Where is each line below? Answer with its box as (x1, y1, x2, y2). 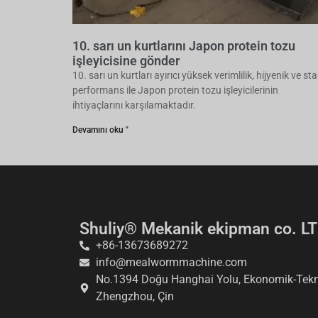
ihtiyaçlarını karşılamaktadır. (72, 99, 196, 111)
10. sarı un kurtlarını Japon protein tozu (72, 38, 295, 53)
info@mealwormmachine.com (95, 255, 247, 269)
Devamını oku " (72, 125, 128, 135)
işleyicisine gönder (72, 53, 180, 68)
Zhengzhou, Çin (95, 289, 174, 303)
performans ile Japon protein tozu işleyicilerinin (72, 84, 278, 96)
